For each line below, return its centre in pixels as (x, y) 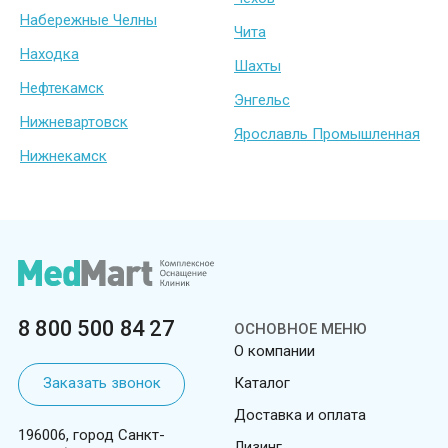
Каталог (262, 383)
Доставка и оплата (300, 415)
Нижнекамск (63, 156)
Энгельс (262, 100)
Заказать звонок (102, 383)
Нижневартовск (74, 122)
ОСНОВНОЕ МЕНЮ (300, 329)
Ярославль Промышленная (327, 134)
